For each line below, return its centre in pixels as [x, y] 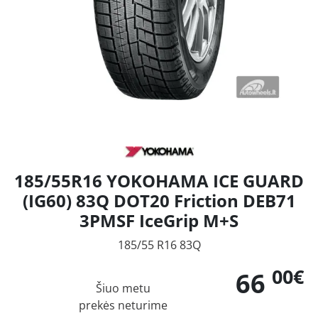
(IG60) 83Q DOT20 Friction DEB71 [159, 201]
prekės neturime [123, 305]
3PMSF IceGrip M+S [159, 220]
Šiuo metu [123, 288]
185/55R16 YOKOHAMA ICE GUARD [159, 181]
